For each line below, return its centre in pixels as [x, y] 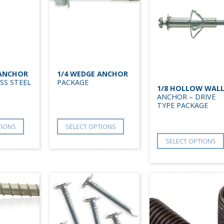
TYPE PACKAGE [182, 105]
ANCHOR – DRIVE [186, 96]
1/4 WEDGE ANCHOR [92, 73]
